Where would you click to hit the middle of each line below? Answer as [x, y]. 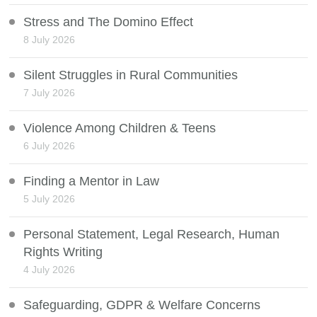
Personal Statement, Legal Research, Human [152, 235]
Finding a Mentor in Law [92, 181]
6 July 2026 [50, 146]
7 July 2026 [50, 93]
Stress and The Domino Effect [109, 22]
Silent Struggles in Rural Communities [131, 75]
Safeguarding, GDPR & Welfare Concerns [142, 305]
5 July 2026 [50, 199]
